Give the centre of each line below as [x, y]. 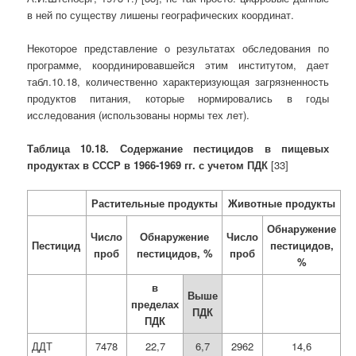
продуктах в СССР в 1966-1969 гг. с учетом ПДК [148, 164]
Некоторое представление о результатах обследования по [178, 48]
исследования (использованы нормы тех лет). [139, 114]
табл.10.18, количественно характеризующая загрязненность [178, 81]
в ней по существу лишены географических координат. [161, 14]
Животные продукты [281, 203]
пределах [155, 304]
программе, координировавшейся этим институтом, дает [178, 64]
